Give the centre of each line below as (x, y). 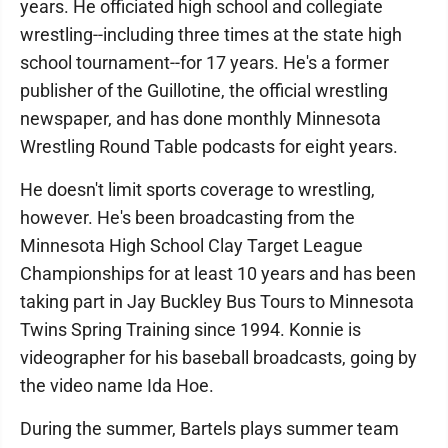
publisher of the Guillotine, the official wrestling (204, 90)
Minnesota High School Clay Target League (191, 245)
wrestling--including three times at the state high (211, 34)
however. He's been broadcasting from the (187, 217)
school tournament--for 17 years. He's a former (204, 62)
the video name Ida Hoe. (117, 385)
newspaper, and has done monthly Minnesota (200, 118)
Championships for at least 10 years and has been (218, 273)
